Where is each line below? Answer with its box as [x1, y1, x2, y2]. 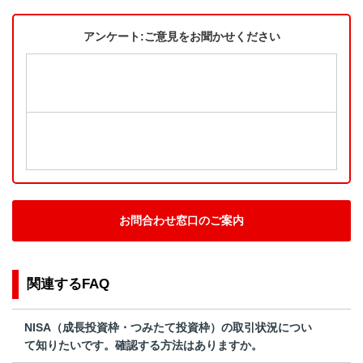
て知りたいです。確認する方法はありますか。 [24, 338, 263, 352]
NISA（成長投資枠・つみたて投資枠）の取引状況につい [24, 320, 312, 334]
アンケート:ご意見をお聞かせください [83, 30, 280, 44]
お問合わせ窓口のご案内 [119, 214, 244, 228]
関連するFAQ [27, 276, 109, 293]
